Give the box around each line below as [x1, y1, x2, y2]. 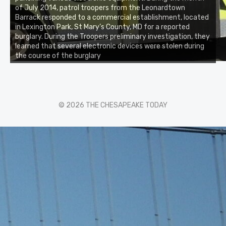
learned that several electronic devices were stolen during [15, 41, 204, 50]
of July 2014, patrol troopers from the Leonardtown [15, 3, 185, 12]
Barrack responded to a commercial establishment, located [15, 13, 209, 22]
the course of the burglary [15, 51, 101, 60]
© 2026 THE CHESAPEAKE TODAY [59, 100, 167, 109]
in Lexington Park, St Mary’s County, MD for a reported [15, 22, 190, 31]
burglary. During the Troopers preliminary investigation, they [15, 32, 210, 41]
